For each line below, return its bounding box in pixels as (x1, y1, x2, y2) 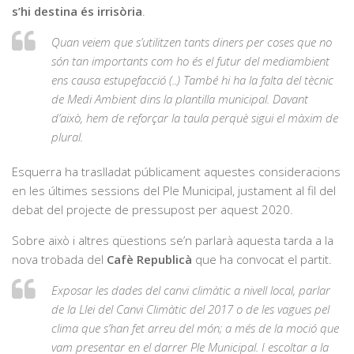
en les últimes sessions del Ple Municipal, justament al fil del (12, 182, 336, 198)
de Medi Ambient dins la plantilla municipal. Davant (51, 90, 308, 107)
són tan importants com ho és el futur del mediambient (51, 52, 330, 69)
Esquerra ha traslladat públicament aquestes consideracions (12, 163, 341, 179)
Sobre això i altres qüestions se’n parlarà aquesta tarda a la (12, 232, 333, 248)
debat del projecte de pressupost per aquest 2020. (12, 201, 293, 217)
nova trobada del (12, 250, 107, 267)
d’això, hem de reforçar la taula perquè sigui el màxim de (51, 109, 338, 126)
